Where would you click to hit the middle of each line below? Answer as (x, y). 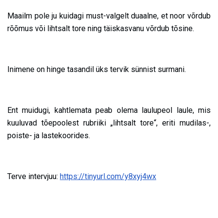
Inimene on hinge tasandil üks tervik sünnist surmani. (97, 70)
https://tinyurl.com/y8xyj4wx (108, 177)
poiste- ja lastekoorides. (49, 136)
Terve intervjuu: (34, 177)
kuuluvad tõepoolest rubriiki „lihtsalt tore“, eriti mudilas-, (109, 123)
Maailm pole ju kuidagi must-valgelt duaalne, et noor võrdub (109, 16)
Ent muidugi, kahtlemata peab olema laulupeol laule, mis (109, 110)
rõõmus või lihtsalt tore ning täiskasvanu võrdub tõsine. (101, 29)
